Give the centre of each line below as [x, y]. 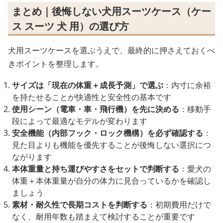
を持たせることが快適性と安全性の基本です [92, 97]
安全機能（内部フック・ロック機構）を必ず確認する [108, 133]
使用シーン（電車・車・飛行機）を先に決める [96, 109]
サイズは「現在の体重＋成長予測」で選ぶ [88, 85]
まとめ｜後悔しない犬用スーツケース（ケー [111, 11]
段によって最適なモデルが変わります [80, 121]
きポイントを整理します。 [56, 64]
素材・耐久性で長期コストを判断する [80, 205]
